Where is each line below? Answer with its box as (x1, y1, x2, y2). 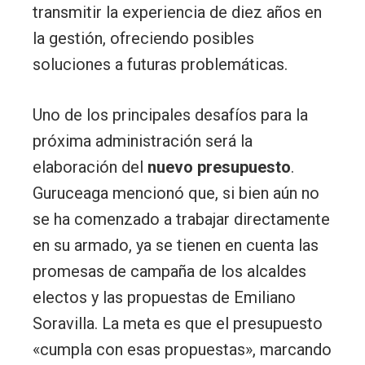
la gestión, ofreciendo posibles (33, 28, 254, 48)
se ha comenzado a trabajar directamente (33, 209, 330, 229)
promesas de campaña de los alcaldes (33, 261, 306, 281)
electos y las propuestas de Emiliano (33, 287, 296, 307)
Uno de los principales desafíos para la (33, 104, 308, 125)
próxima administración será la (33, 130, 253, 151)
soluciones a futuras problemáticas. (33, 54, 288, 74)
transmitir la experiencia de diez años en (33, 2, 322, 22)
